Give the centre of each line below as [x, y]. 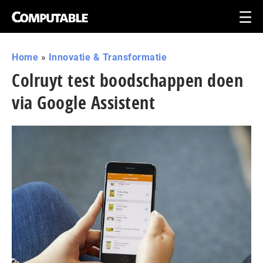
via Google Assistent [83, 102]
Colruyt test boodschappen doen [127, 80]
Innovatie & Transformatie [107, 57]
